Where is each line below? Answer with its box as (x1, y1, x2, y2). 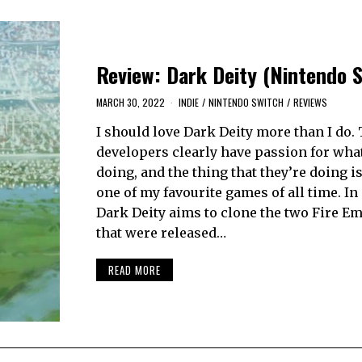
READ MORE (107, 262, 161, 279)
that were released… (95, 224, 226, 241)
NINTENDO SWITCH (208, 95, 284, 109)
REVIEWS (293, 95, 327, 109)
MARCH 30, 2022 (95, 95, 165, 109)
